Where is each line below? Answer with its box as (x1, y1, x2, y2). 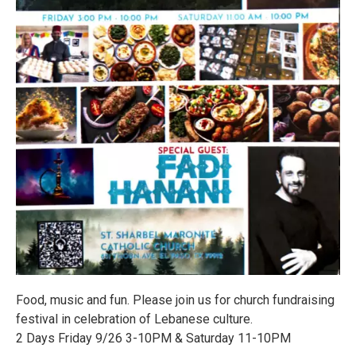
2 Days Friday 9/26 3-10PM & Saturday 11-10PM (16, 331, 291, 346)
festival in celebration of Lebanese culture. (16, 311, 253, 327)
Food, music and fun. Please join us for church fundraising (16, 292, 335, 308)
